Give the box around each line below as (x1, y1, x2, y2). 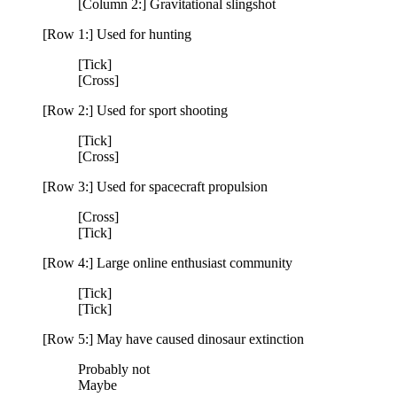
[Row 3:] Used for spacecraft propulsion (43, 178, 268, 194)
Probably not (78, 361, 150, 377)
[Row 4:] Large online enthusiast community (43, 254, 292, 270)
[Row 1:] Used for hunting (43, 26, 191, 42)
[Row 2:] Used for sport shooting (43, 102, 228, 118)
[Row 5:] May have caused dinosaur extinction (43, 331, 304, 346)
